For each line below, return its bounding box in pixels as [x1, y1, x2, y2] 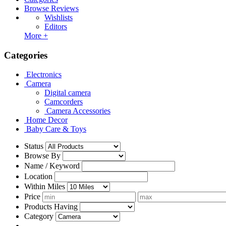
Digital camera [44, 88, 91, 97]
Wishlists [44, 13, 73, 22]
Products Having [24, 202, 78, 211]
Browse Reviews [24, 4, 79, 13]
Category [24, 212, 53, 221]
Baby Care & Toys [26, 125, 86, 134]
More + [24, 31, 48, 40]
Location [24, 172, 52, 181]
